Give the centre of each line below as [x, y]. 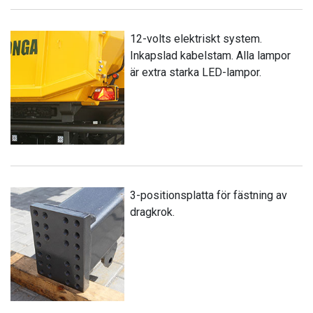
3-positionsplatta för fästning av [209, 195]
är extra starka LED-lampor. [196, 72]
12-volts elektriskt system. [196, 38]
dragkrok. [153, 212]
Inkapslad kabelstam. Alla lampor [211, 55]
